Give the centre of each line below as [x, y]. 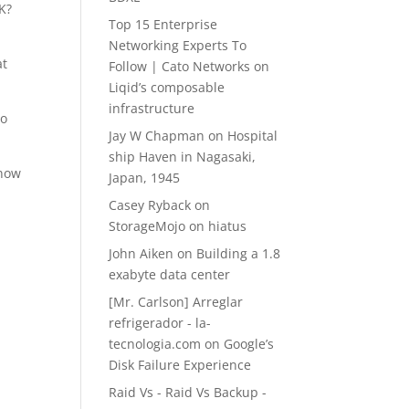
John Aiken [142, 253]
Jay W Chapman [157, 136]
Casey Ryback [150, 205]
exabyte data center [170, 274]
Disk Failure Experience [180, 365]
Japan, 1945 [145, 178]
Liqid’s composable [167, 87]
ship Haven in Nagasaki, [183, 157]
